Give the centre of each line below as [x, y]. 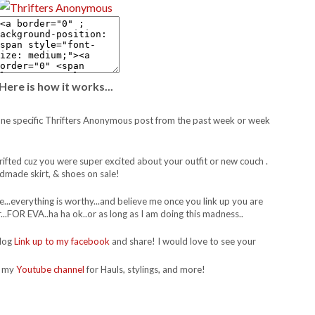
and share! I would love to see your [183, 242]
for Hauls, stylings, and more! [144, 269]
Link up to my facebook [62, 242]
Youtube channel [50, 269]
